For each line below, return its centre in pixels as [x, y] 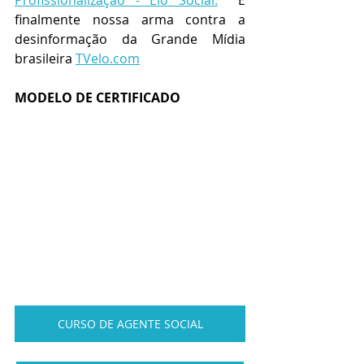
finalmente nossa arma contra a [130, 19]
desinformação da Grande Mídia [130, 39]
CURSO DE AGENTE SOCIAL [130, 323]
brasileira [45, 58]
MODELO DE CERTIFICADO [97, 97]
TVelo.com [108, 58]
